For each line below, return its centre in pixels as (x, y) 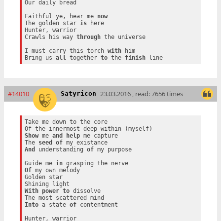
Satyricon (78, 94)
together (83, 58)
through (88, 37)
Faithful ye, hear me (61, 17)
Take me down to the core (66, 122)
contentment (97, 205)
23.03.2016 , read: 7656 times (142, 94)
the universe (123, 37)
